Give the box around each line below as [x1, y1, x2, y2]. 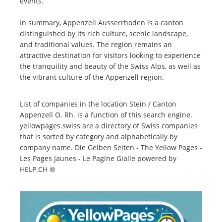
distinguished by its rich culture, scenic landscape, [20, 29, 188, 39]
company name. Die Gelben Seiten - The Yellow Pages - [20, 143, 202, 153]
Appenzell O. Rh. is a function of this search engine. [20, 110, 192, 120]
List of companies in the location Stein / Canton [20, 99, 176, 109]
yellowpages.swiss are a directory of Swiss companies [20, 121, 198, 131]
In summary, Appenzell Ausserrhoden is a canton [20, 18, 183, 28]
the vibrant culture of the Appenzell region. [20, 72, 164, 82]
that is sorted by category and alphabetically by [20, 132, 177, 142]
